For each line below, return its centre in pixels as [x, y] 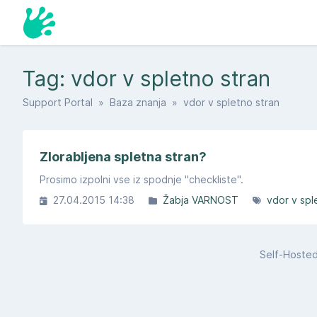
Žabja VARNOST [201, 200]
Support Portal [58, 102]
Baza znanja [138, 102]
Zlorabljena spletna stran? [123, 157]
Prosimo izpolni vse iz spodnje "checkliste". [142, 179]
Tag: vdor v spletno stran [146, 79]
